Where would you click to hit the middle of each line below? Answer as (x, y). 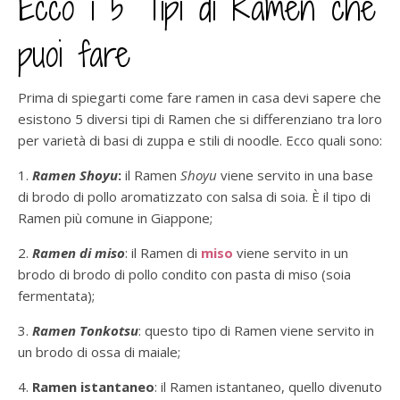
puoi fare (74, 54)
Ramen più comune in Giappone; (115, 217)
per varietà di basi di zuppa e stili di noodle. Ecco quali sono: (200, 140)
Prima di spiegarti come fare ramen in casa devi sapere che (200, 97)
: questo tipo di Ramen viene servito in (256, 330)
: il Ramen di (163, 252)
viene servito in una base (295, 175)
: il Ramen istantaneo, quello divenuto (268, 386)
